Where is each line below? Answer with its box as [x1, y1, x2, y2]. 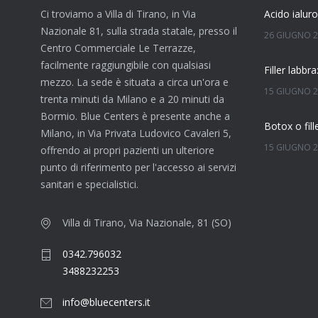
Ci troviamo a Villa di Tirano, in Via [40, 7, 196, 21]
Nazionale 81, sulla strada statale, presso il [40, 24, 237, 38]
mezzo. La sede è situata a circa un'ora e [40, 75, 229, 89]
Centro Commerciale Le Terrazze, [40, 41, 196, 55]
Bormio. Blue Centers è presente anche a [40, 109, 230, 123]
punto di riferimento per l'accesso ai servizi [40, 160, 236, 174]
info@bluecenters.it [62, 295, 150, 309]
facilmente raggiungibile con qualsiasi [40, 58, 211, 72]
